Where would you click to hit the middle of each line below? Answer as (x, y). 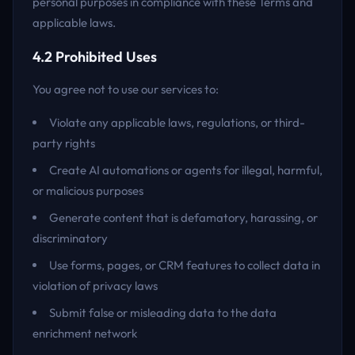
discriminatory (70, 238)
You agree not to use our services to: (126, 89)
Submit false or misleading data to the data (163, 313)
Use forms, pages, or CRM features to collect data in (185, 265)
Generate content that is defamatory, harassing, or (183, 218)
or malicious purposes (88, 191)
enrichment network (85, 333)
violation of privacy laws (95, 286)
